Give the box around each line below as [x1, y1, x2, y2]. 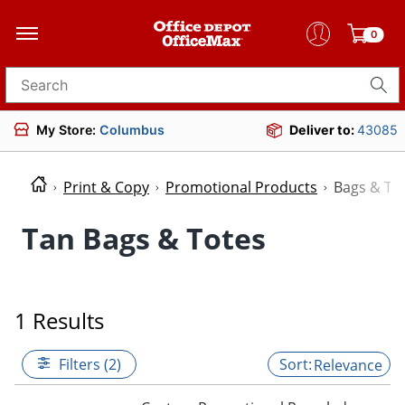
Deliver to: [289, 122, 357, 137]
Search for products [5, 81, 143, 100]
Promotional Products [165, 177, 317, 198]
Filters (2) [59, 353, 121, 374]
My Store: [36, 121, 99, 137]
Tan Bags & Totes [22, 218, 266, 258]
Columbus [99, 121, 165, 137]
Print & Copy [63, 177, 149, 198]
